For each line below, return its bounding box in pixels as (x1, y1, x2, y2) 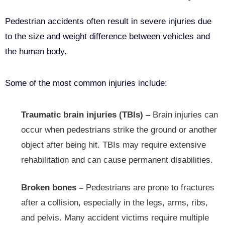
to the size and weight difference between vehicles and (5, 32, 210, 42)
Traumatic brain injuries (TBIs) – (21, 110, 150, 120)
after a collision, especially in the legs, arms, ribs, (21, 198, 208, 208)
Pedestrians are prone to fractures (83, 183, 214, 193)
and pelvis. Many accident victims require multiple (21, 213, 209, 223)
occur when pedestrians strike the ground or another (21, 125, 217, 135)
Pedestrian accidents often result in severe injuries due (5, 17, 211, 27)
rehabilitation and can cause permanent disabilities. (21, 155, 213, 165)
